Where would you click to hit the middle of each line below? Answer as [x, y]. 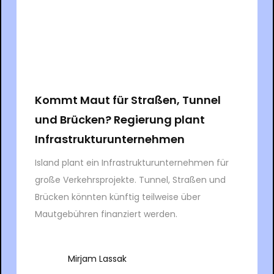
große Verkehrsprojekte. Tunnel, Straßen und [130, 180]
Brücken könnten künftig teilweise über [117, 197]
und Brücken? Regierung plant [120, 119]
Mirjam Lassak [97, 258]
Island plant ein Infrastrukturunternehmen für [131, 162]
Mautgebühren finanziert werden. [106, 214]
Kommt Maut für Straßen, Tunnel [128, 100]
